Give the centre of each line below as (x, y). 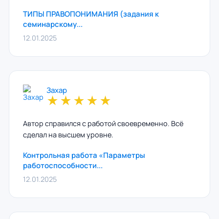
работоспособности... (63, 165)
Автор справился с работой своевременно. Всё (103, 123)
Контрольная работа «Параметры (84, 155)
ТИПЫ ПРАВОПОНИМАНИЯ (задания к (91, 14)
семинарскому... (53, 24)
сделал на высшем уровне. (68, 135)
